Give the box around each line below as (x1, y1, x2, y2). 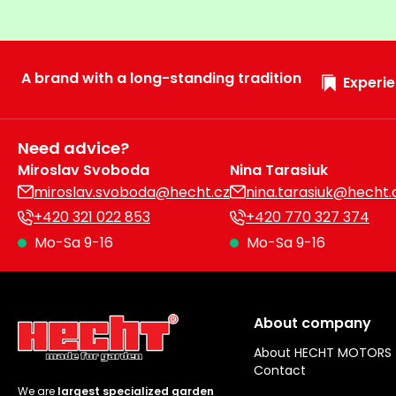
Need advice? (18, 136, 129, 159)
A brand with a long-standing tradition (21, 67, 301, 88)
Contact (254, 361, 307, 379)
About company (254, 312, 372, 333)
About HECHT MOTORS (254, 343, 392, 362)
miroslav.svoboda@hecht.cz (34, 181, 230, 202)
